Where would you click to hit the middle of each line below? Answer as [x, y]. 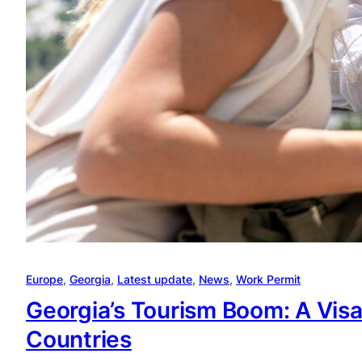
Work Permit [268, 280]
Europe [44, 280]
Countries [79, 340]
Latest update [155, 280]
